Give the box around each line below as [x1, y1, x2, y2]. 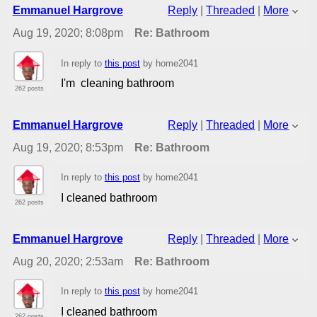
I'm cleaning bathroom [60, 77, 174, 90]
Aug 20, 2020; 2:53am [12, 255, 123, 267]
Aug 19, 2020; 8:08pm [12, 27, 123, 40]
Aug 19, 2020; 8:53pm [12, 141, 123, 154]
